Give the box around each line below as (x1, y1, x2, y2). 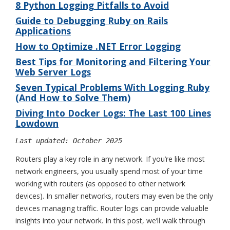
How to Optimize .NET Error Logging (15, 40, 181, 52)
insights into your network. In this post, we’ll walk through (15, 215, 205, 225)
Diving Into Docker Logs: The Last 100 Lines (15, 106, 211, 119)
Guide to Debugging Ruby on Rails (15, 14, 168, 27)
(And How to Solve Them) (15, 91, 130, 104)
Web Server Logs (15, 65, 91, 78)
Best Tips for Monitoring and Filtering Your (15, 55, 210, 68)
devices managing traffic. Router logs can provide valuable (15, 203, 208, 213)
